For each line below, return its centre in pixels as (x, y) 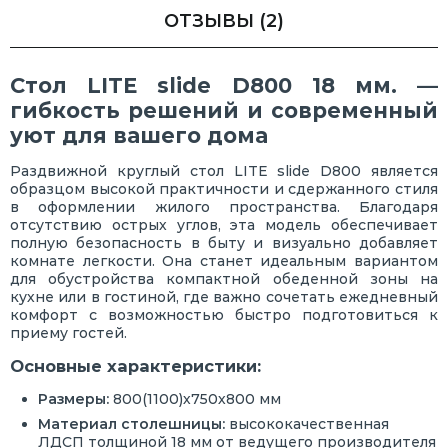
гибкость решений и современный (224, 111)
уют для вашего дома (139, 136)
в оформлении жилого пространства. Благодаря (224, 207)
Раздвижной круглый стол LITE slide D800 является (224, 171)
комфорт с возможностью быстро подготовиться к (224, 315)
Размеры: (73, 399)
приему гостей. (68, 333)
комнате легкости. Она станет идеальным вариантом (224, 261)
